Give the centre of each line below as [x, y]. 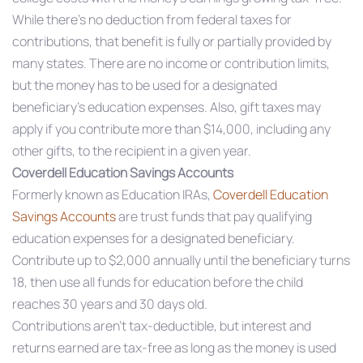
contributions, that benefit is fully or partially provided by [172, 41]
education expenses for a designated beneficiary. [154, 238]
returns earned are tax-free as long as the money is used [174, 348]
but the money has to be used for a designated [145, 85]
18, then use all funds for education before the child [158, 282]
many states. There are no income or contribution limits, [171, 63]
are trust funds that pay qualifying [214, 216]
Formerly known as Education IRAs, [113, 194]
